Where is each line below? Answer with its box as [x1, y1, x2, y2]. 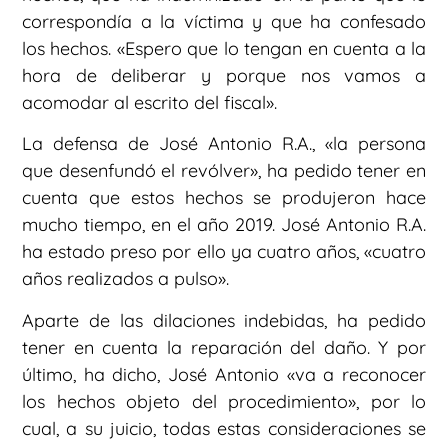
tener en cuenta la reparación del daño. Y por [22, 335, 426, 359]
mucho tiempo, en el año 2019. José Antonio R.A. [22, 213, 426, 237]
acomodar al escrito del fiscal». [22, 91, 277, 115]
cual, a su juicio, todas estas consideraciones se [22, 416, 426, 440]
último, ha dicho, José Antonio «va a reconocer [22, 362, 426, 386]
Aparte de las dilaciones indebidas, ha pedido [22, 308, 426, 332]
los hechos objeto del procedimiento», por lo [22, 389, 426, 413]
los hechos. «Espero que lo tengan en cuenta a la [22, 37, 426, 61]
